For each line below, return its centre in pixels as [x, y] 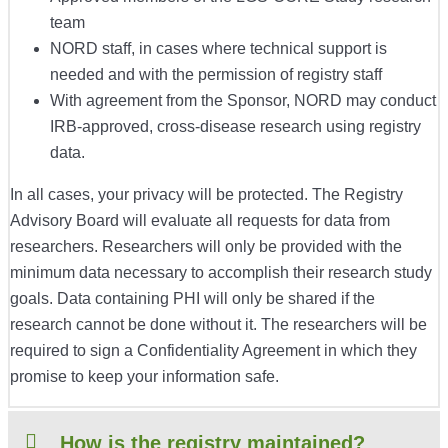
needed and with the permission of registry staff [216, 75]
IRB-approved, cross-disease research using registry [235, 127]
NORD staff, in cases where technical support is [218, 49]
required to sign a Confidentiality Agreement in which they [213, 351]
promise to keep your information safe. [144, 377]
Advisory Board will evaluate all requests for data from [200, 221]
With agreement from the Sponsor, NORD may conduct [243, 101]
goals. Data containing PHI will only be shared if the [192, 299]
